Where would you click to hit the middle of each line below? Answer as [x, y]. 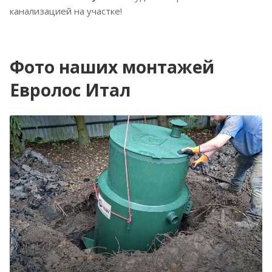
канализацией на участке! [66, 11]
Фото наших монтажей [112, 66]
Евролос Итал [70, 90]
